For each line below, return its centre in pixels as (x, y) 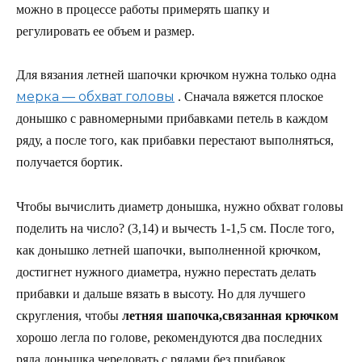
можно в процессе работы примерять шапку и (143, 10)
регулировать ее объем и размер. (105, 32)
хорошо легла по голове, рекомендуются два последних (169, 337)
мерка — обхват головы (95, 97)
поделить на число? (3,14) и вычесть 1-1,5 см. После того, (175, 228)
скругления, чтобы (69, 315)
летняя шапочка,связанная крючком (230, 315)
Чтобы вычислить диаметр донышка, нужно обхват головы (180, 206)
